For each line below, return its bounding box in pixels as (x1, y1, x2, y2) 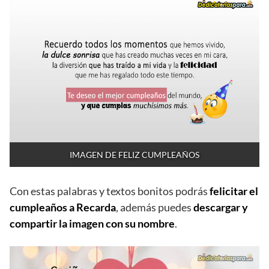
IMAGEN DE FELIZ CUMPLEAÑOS (70, 150, 199, 160)
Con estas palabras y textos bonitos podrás (10, 184, 210, 198)
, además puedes (116, 201, 193, 214)
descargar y (193, 201, 248, 214)
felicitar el (210, 184, 258, 198)
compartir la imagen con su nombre (10, 217, 175, 231)
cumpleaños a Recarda (10, 201, 116, 214)
